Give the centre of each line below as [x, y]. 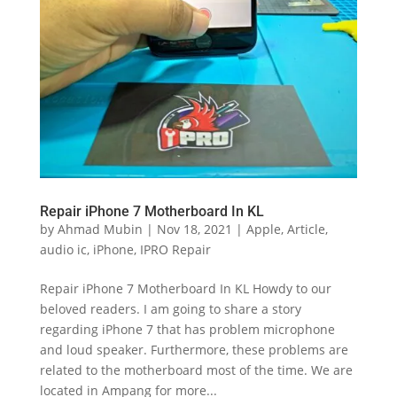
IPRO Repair [175, 249]
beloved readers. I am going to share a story [170, 308]
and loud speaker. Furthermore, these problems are [194, 349]
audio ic [63, 249]
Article [306, 229]
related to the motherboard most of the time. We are [196, 370]
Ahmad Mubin [100, 229]
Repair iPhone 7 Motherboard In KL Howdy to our [185, 288]
